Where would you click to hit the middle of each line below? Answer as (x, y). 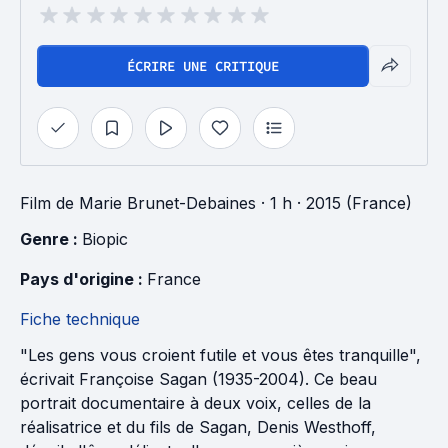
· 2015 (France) (352, 203)
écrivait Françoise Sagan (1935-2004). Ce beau (198, 379)
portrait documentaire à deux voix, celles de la (195, 403)
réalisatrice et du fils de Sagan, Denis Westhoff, (198, 427)
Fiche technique (80, 319)
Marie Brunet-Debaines (167, 203)
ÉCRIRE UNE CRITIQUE (203, 66)
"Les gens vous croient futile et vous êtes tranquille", (220, 355)
